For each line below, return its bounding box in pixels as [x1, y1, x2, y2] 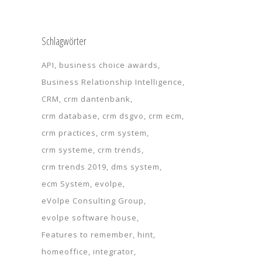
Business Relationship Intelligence [42, 77, 182, 87]
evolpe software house [42, 212, 137, 223]
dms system [111, 161, 160, 172]
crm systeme [42, 144, 93, 155]
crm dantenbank [64, 94, 130, 104]
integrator [93, 246, 134, 257]
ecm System [42, 178, 90, 189]
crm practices [42, 127, 96, 138]
